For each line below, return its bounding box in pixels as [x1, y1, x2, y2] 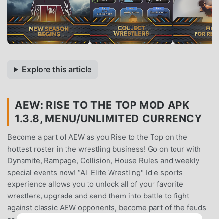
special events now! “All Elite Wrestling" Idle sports [7, 167, 183, 177]
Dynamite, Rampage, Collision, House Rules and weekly [7, 155, 199, 165]
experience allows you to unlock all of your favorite [7, 179, 183, 189]
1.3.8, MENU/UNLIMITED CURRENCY [15, 112, 202, 125]
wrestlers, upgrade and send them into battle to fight [7, 191, 189, 200]
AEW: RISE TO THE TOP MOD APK [15, 98, 190, 111]
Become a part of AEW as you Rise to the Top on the [7, 132, 187, 142]
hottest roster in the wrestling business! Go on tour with [7, 144, 201, 153]
